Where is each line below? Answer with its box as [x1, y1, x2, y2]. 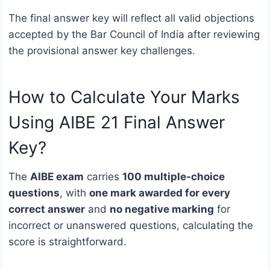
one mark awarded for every [89, 186, 230, 199]
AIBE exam [30, 170, 84, 183]
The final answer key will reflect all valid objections [8, 11, 254, 24]
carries [84, 170, 122, 183]
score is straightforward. [8, 235, 127, 248]
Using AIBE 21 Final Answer [8, 111, 225, 133]
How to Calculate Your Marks [8, 86, 240, 107]
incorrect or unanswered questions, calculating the [8, 219, 253, 231]
